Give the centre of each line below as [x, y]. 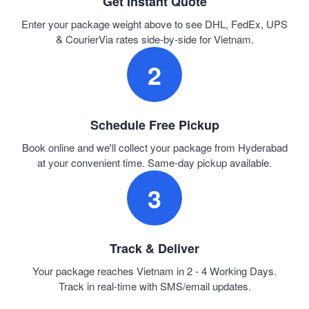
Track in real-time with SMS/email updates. [154, 286]
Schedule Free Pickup [154, 125]
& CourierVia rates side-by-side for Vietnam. [154, 39]
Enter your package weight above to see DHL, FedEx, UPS [154, 24]
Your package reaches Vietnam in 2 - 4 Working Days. [154, 271]
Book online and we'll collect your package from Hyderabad [154, 148]
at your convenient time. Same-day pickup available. [154, 163]
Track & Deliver [154, 249]
